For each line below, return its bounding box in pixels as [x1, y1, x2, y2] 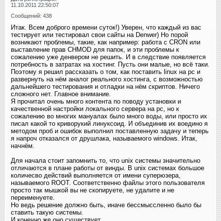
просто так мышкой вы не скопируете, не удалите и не [11, 186, 174, 194]
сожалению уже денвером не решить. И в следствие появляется [11, 53, 206, 61]
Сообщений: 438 [11, 12, 52, 19]
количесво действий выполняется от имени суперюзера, [11, 171, 181, 179]
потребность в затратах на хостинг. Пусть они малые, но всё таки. [11, 60, 210, 68]
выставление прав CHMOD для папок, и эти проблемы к [11, 45, 179, 53]
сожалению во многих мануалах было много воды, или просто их [11, 112, 207, 120]
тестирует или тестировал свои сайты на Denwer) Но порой [11, 31, 188, 38]
